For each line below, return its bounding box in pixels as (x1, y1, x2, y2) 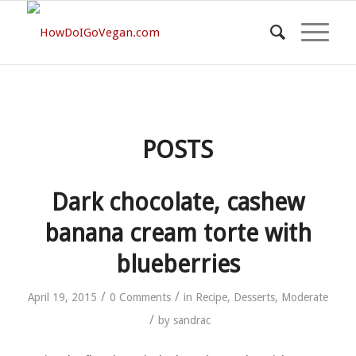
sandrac (172, 314, 211, 327)
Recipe (195, 291, 227, 304)
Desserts (233, 291, 275, 304)
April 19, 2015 (27, 291, 97, 304)
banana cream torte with (44, 219, 311, 247)
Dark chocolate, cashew (51, 188, 304, 216)
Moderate (281, 291, 328, 304)
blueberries (115, 250, 240, 278)
